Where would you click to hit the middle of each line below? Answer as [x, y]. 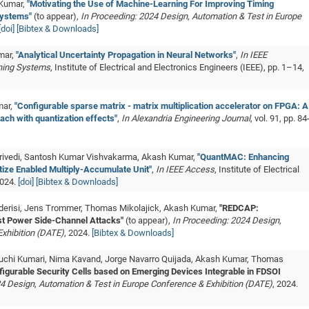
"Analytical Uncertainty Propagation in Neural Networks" [126, 55]
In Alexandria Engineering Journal [186, 118]
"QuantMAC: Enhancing [243, 157]
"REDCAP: [239, 208]
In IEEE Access [185, 169]
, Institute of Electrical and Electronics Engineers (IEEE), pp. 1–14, [177, 67]
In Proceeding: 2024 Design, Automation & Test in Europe [191, 16]
